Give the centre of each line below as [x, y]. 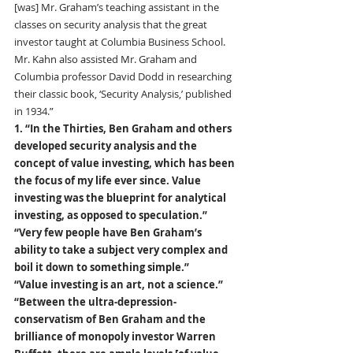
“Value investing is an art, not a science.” [119, 285]
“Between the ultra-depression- [95, 302]
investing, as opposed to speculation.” [112, 216]
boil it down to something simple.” [103, 268]
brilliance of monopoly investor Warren [116, 337]
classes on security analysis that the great [112, 25]
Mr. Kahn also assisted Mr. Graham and [107, 59]
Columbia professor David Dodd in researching [124, 77]
